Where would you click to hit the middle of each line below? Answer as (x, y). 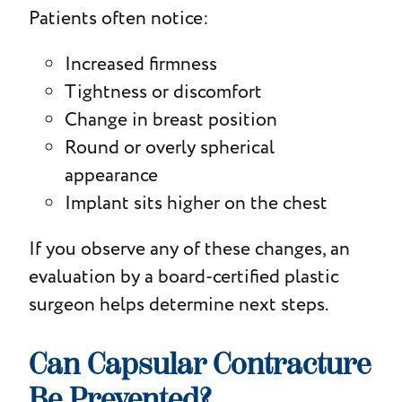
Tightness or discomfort (163, 92)
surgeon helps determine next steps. (178, 304)
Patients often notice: (118, 18)
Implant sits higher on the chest (196, 203)
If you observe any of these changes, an (189, 249)
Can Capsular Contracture (199, 364)
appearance (111, 175)
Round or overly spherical (169, 147)
